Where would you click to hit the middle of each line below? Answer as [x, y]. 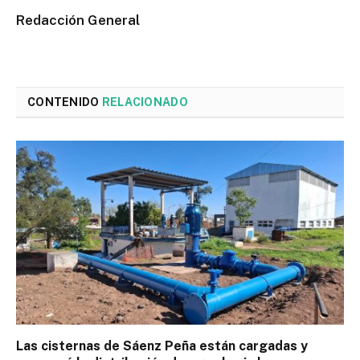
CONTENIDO [65, 102]
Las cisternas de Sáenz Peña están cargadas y [162, 346]
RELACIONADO [145, 102]
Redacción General [78, 20]
